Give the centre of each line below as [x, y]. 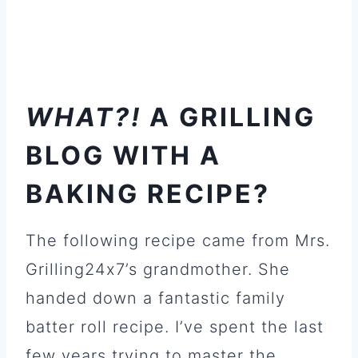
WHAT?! [84, 117]
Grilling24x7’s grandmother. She [158, 269]
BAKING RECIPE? [148, 193]
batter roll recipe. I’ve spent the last [175, 326]
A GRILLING [229, 117]
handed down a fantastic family [155, 298]
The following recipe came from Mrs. [178, 240]
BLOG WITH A [123, 155]
